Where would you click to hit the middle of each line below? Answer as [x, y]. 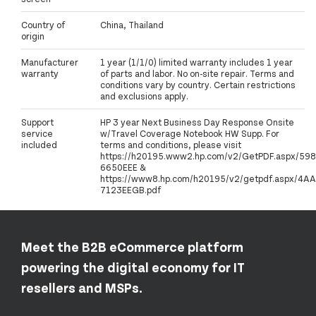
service [37, 134]
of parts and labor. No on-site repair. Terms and [197, 74]
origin [33, 36]
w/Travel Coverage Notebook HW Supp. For [190, 134]
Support [37, 122]
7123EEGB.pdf [130, 190]
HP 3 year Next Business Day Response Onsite [197, 122]
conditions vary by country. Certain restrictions [198, 85]
